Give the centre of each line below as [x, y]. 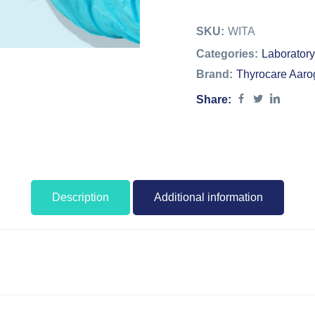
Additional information [208, 197]
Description [81, 197]
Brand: [214, 74]
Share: [214, 99]
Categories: [227, 54]
